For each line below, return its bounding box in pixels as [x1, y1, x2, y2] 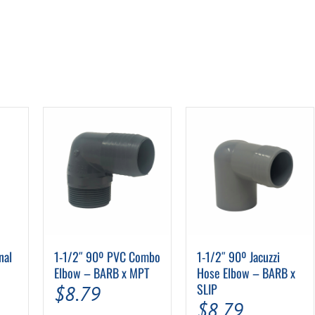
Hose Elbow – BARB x [196, 264, 295, 283]
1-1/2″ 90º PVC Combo [53, 247, 160, 266]
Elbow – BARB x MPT [53, 264, 149, 283]
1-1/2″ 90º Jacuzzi [196, 247, 280, 266]
